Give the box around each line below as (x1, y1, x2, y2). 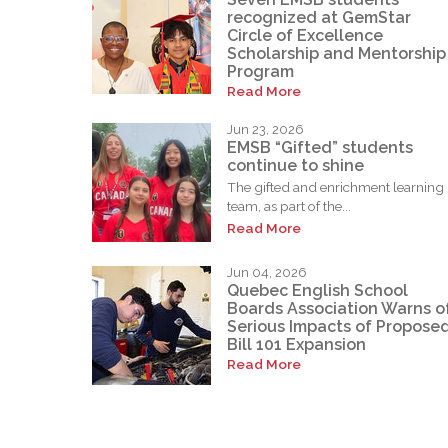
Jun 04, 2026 (227, 265, 307, 281)
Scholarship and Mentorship (227, 44, 446, 63)
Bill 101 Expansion (227, 334, 366, 354)
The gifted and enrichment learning (227, 178, 444, 195)
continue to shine (227, 155, 364, 175)
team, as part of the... (227, 197, 351, 214)
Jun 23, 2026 (227, 122, 304, 138)
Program (227, 62, 294, 81)
